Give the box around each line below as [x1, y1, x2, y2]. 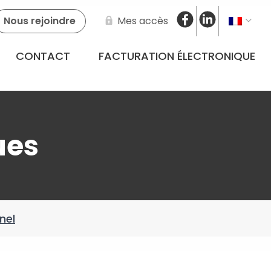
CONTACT [16, 48, 71, 64]
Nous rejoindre [4, 14, 76, 28]
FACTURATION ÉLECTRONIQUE [98, 48, 255, 64]
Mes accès [117, 14, 168, 28]
